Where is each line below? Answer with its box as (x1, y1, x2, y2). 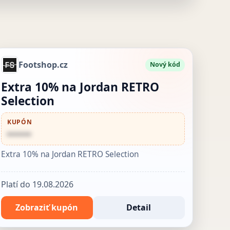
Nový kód (150, 60, 181, 69)
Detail (126, 201, 151, 213)
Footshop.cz (18, 59, 68, 70)
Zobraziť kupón (15, 201, 79, 213)
